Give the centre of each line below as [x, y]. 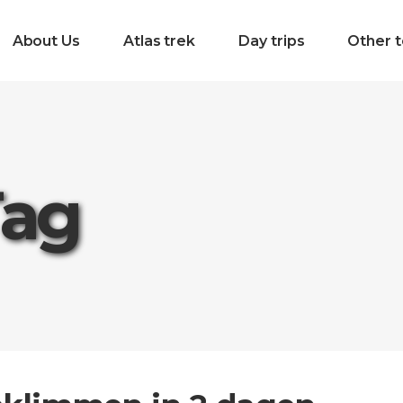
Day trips [272, 40]
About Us [46, 40]
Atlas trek [159, 40]
